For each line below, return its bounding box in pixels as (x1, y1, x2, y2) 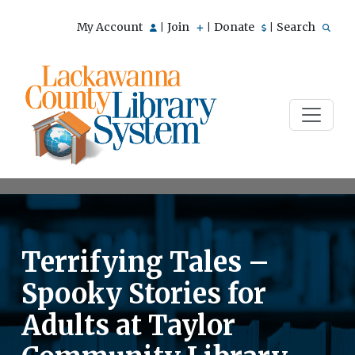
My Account (77, 20, 145, 34)
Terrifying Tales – (21, 245, 269, 279)
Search (277, 20, 318, 34)
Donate (214, 20, 257, 34)
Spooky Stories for (21, 277, 266, 311)
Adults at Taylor (21, 308, 235, 342)
